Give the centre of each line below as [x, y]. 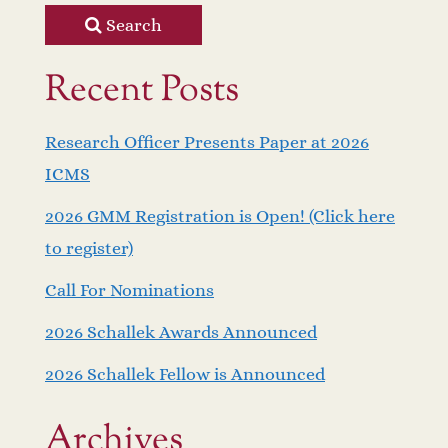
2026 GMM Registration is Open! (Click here [220, 215]
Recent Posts [142, 90]
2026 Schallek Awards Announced [181, 331]
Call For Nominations [129, 289]
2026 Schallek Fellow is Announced [185, 373]
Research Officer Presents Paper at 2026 [207, 141]
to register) [89, 247]
